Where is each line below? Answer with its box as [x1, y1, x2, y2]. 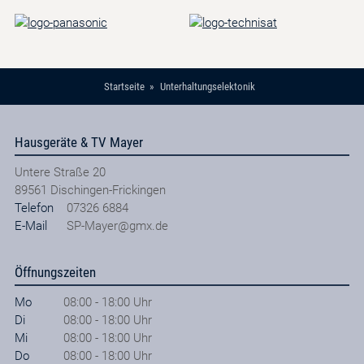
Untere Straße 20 [14, 164, 106, 180]
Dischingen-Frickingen [50, 182, 166, 197]
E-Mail [14, 218, 47, 233]
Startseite [104, 80, 145, 93]
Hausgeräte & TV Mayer [14, 133, 143, 150]
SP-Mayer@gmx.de [66, 218, 168, 233]
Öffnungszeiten [14, 263, 96, 280]
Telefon [14, 200, 54, 215]
